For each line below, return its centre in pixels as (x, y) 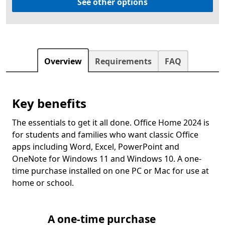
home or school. (43, 183)
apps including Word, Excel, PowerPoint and (96, 146)
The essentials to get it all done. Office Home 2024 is (111, 122)
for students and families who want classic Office (105, 134)
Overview (63, 61)
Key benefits (49, 103)
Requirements (123, 61)
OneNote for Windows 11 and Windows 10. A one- (107, 158)
